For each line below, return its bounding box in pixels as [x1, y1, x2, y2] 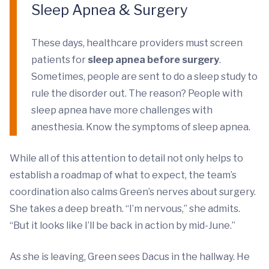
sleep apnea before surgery [88, 54, 219, 65]
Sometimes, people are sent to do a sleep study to [31, 71, 258, 82]
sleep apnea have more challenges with [31, 104, 213, 116]
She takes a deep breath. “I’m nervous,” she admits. [10, 203, 240, 214]
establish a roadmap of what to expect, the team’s [10, 169, 237, 181]
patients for [31, 54, 88, 65]
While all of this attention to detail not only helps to [10, 153, 243, 164]
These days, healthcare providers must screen [31, 37, 243, 49]
